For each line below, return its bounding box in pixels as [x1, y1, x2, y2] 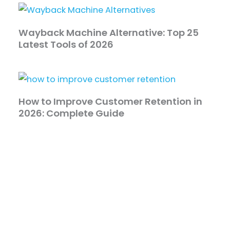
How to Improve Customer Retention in [18, 95, 203, 108]
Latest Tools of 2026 [18, 37, 114, 51]
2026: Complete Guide [18, 107, 125, 120]
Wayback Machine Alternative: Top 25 [18, 26, 199, 39]
